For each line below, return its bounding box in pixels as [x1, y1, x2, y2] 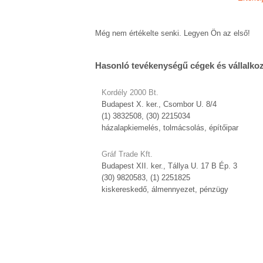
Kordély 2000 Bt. [102, 88, 159, 97]
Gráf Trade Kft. [102, 150, 153, 159]
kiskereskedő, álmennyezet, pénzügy [102, 185, 228, 194]
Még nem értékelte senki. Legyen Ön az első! [95, 29, 250, 38]
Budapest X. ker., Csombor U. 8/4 [102, 100, 217, 109]
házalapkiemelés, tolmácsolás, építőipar [102, 123, 238, 133]
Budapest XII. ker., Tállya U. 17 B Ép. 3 [102, 161, 237, 171]
